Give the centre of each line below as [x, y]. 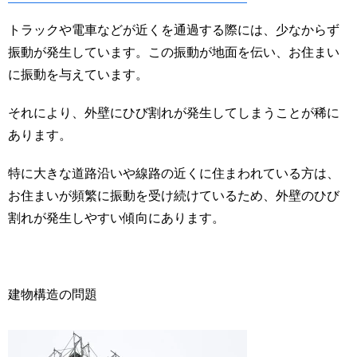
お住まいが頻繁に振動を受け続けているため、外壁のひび [174, 195]
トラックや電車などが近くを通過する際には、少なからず [174, 29]
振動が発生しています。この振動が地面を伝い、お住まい [174, 52]
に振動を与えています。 [78, 74]
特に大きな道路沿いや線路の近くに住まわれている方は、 [174, 173]
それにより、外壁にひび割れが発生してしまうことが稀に [174, 112]
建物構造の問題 [53, 294]
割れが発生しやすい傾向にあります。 [116, 218]
